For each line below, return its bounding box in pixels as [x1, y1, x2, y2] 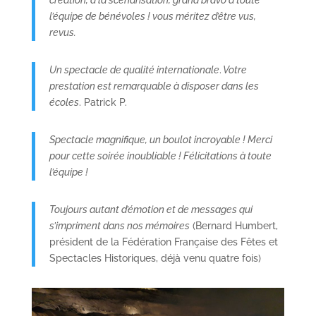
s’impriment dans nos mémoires [49, 219, 190, 231]
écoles [49, 96, 79, 108]
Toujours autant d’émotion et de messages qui [49, 203, 253, 215]
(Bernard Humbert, [189, 219, 278, 231]
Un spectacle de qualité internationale [49, 63, 219, 75]
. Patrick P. [78, 96, 127, 108]
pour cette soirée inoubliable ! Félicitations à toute [49, 150, 272, 162]
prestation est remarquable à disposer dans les [49, 80, 259, 92]
